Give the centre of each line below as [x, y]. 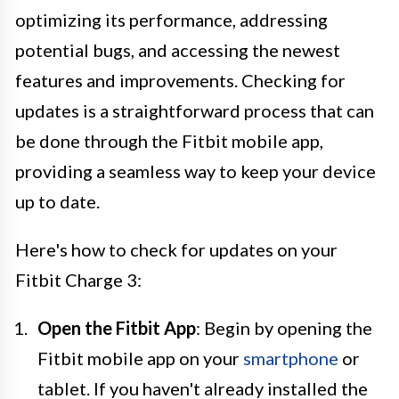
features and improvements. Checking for [180, 80]
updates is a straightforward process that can [195, 110]
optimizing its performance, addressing [171, 19]
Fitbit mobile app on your [140, 358]
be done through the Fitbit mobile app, [169, 140]
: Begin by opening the [284, 327]
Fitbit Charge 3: [78, 279]
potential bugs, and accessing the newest [178, 49]
